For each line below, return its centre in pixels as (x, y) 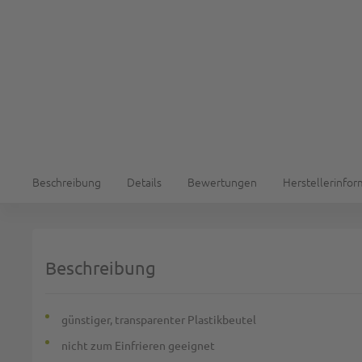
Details (144, 182)
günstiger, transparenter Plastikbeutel (159, 319)
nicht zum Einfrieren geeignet (138, 345)
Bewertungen (222, 182)
